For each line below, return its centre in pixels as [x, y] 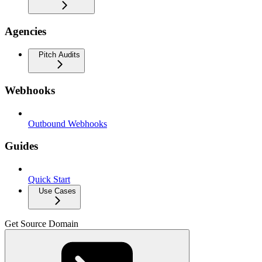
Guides [21, 146]
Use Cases [57, 191]
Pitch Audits [59, 55]
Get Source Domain [42, 224]
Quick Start [49, 180]
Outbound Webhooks [68, 123]
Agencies [25, 31]
